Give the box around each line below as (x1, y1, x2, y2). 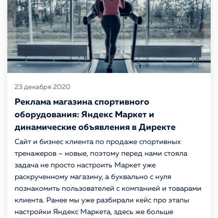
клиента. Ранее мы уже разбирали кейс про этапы (15, 197, 189, 204)
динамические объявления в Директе (15, 123, 176, 132)
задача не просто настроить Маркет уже (15, 162, 156, 169)
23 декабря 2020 (15, 84, 71, 91)
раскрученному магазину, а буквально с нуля (15, 173, 171, 181)
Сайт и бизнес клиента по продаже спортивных (15, 138, 181, 145)
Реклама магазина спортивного (15, 98, 149, 107)
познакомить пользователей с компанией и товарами (15, 185, 201, 192)
